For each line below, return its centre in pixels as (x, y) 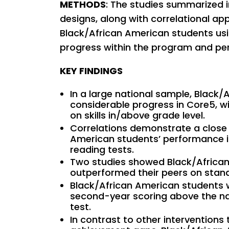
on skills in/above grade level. (138, 116)
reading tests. (102, 149)
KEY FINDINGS (91, 71)
